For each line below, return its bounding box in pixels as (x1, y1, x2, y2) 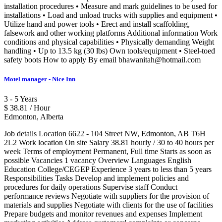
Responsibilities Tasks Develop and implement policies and (4, 173, 189, 182)
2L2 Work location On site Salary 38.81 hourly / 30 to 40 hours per (4, 138, 214, 147)
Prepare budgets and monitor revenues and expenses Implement (4, 209, 202, 218)
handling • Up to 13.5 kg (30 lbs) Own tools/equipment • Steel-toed (4, 47, 215, 55)
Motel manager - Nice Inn (4, 75, 75, 83)
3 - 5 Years (4, 94, 37, 103)
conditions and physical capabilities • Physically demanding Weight (4, 38, 214, 47)
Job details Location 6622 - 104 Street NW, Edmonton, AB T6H (4, 129, 206, 138)
